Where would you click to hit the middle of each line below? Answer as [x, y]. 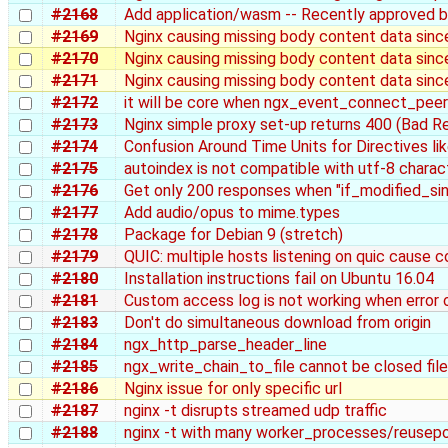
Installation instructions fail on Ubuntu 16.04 [279, 278]
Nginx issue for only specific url [233, 388]
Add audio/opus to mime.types [232, 212]
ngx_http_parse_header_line [225, 344]
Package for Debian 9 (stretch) [233, 234]
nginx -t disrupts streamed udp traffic [255, 410]
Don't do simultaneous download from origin [277, 322]
